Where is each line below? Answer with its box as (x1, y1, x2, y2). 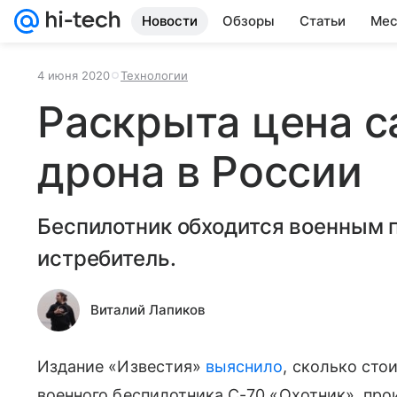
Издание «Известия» (37, 357, 206, 376)
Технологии (121, 68, 188, 82)
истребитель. (37, 245, 176, 271)
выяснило (206, 357, 284, 376)
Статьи (300, 12, 346, 29)
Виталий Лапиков (90, 301, 205, 318)
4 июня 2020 (37, 68, 110, 82)
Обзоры (222, 12, 275, 29)
